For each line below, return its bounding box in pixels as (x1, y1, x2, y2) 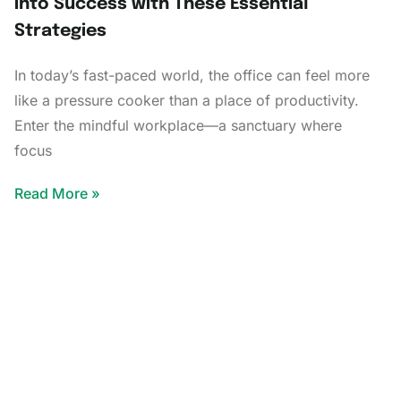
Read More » (14, 183, 100, 202)
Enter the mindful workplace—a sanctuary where (14, 115, 342, 134)
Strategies (14, 21, 107, 40)
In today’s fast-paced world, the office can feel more (14, 65, 370, 84)
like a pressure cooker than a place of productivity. (14, 90, 359, 109)
